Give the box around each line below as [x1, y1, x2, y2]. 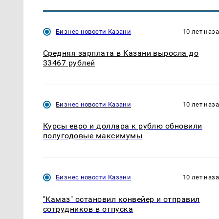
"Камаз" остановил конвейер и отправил [43, 194, 200, 204]
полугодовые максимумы [43, 131, 143, 141]
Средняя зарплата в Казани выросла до [43, 48, 199, 58]
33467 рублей [43, 58, 95, 68]
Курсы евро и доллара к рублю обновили [43, 121, 202, 131]
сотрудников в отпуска [43, 204, 133, 214]
